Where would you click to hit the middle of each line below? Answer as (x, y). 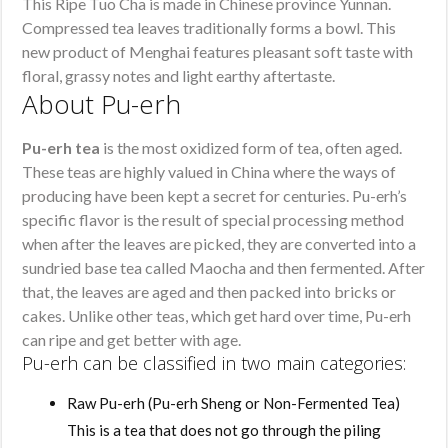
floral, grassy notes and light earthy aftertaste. (179, 75)
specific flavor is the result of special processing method (213, 219)
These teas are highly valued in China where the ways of (209, 171)
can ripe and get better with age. (132, 339)
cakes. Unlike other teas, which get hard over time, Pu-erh (217, 315)
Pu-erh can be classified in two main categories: (214, 362)
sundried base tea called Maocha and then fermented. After (224, 267)
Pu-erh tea (61, 147)
